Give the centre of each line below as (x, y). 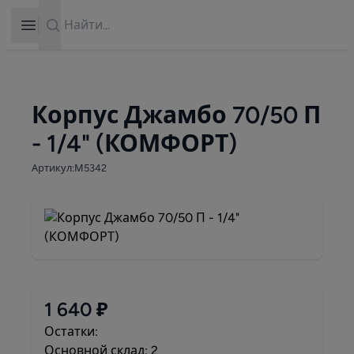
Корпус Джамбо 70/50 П (176, 115)
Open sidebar (65, 24)
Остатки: (71, 331)
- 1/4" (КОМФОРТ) (134, 143)
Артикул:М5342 (69, 168)
